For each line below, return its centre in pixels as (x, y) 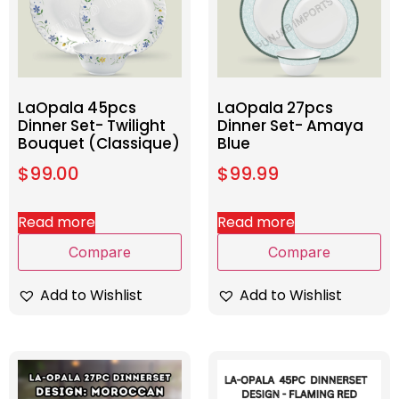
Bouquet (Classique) (99, 144)
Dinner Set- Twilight (92, 126)
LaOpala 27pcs (275, 108)
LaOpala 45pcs (77, 108)
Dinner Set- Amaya (290, 126)
